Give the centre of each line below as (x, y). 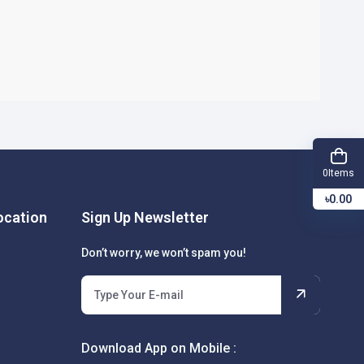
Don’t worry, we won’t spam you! (164, 253)
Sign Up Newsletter (145, 217)
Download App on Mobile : (159, 348)
